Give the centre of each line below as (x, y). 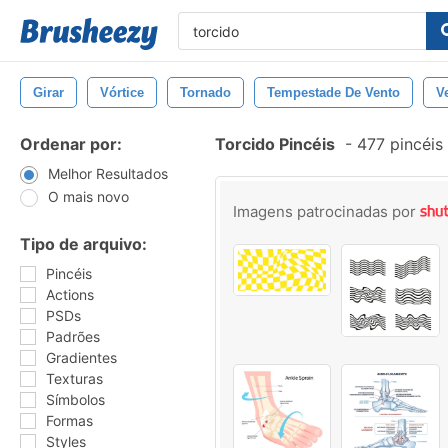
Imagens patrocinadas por (326, 211)
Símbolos (75, 399)
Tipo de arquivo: (83, 244)
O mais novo (88, 196)
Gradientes (81, 357)
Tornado (205, 92)
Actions (70, 294)
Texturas (74, 378)
